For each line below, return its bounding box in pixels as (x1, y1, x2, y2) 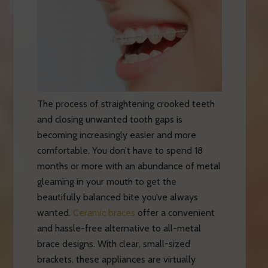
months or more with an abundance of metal (36, 160, 221, 172)
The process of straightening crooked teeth (36, 98, 215, 109)
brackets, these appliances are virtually (36, 253, 196, 265)
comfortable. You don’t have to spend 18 (36, 144, 203, 156)
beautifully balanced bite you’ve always (36, 191, 198, 203)
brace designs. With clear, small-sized (36, 237, 190, 249)
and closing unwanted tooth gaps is (36, 113, 182, 125)
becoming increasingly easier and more (36, 129, 196, 141)
